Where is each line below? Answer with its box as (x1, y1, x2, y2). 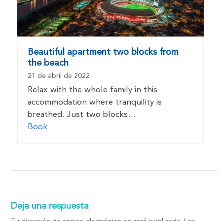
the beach (27, 58, 69, 68)
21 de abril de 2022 (27, 72, 90, 79)
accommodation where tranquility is (27, 98, 162, 107)
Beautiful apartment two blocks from (27, 47, 179, 57)
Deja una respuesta (11, 201, 89, 211)
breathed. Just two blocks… (27, 110, 136, 119)
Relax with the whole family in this (27, 85, 157, 94)
